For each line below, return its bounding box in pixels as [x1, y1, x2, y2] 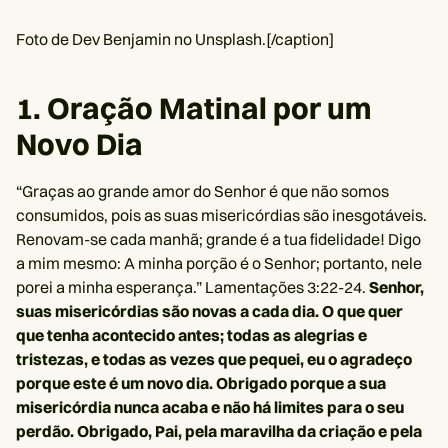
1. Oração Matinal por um [16, 90, 372, 127]
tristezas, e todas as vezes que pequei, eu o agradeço [16, 349, 412, 369]
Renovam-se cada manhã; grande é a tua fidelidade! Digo [16, 229, 421, 249]
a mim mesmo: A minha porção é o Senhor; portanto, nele [16, 253, 422, 273]
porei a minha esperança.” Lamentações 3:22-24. [16, 277, 369, 297]
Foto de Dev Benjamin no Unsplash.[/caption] [16, 29, 334, 49]
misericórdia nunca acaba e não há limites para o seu [16, 397, 404, 417]
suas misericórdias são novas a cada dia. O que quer [16, 301, 403, 321]
